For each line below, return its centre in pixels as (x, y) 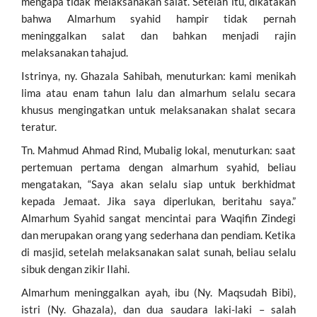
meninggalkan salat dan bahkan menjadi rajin (158, 35)
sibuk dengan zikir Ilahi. (75, 269)
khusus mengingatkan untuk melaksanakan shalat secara (158, 109)
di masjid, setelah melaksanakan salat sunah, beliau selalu (158, 252)
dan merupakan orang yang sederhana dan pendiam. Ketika (158, 235)
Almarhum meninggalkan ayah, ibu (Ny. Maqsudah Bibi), (158, 292)
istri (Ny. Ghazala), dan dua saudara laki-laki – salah (158, 309)
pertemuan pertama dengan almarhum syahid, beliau (158, 167)
